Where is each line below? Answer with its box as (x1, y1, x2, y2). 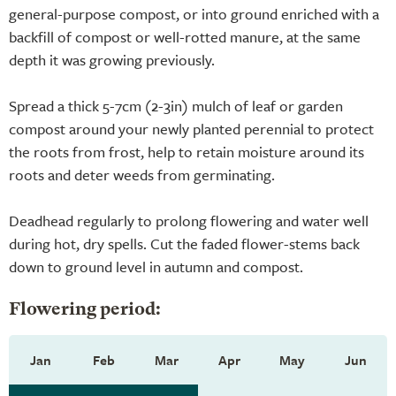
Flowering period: (9, 301, 161, 319)
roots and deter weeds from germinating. (9, 163, 275, 186)
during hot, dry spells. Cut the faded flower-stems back (9, 232, 360, 255)
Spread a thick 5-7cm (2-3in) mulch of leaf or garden (9, 94, 343, 117)
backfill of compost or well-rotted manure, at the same (9, 25, 361, 48)
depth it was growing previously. (9, 48, 215, 71)
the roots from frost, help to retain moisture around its (9, 140, 364, 163)
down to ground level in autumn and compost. (9, 255, 303, 278)
